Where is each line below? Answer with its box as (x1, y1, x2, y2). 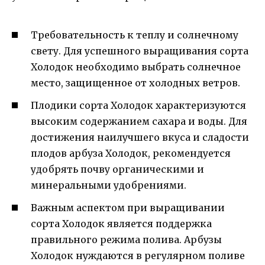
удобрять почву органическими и (31, 163, 204, 175)
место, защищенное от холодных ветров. (31, 76, 240, 89)
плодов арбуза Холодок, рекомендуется (31, 147, 231, 159)
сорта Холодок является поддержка (31, 218, 212, 230)
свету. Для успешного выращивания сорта (31, 44, 248, 57)
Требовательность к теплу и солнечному (31, 28, 238, 41)
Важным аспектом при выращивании (31, 202, 225, 214)
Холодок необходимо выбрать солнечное (31, 60, 241, 73)
